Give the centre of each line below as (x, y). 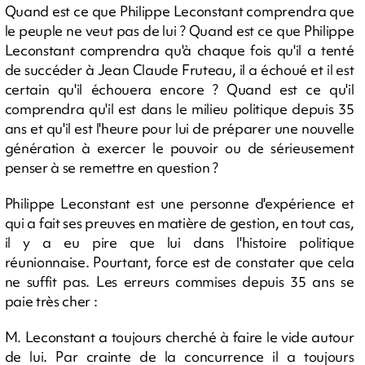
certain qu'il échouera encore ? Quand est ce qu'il (179, 89)
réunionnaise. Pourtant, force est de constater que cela (179, 262)
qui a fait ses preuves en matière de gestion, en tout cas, (179, 222)
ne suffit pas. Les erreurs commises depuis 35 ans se (179, 281)
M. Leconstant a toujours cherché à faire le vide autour (179, 336)
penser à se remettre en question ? (111, 167)
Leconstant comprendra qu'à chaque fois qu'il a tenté (179, 50)
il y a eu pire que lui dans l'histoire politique (179, 242)
